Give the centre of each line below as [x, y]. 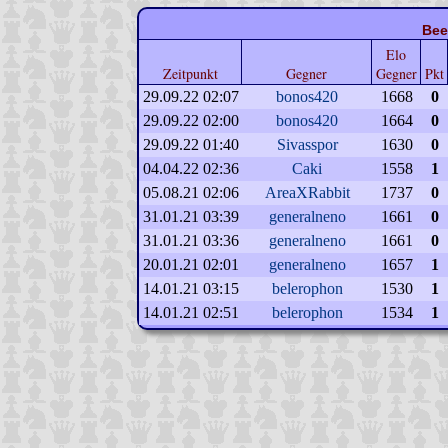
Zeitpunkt [190, 73]
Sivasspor [307, 144]
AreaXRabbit [307, 192]
